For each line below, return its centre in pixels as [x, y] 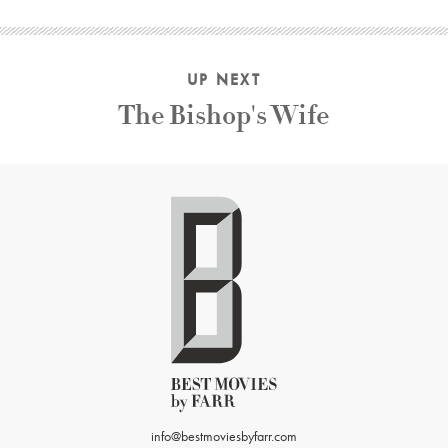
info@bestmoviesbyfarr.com [224, 436]
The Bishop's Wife [224, 115]
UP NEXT [224, 79]
